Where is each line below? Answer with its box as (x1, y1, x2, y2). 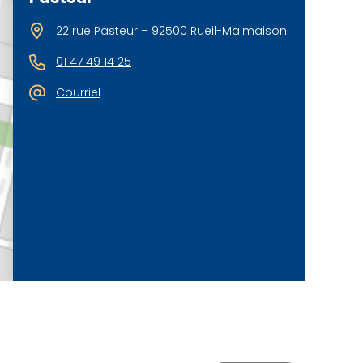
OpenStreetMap (152, 264, 228, 279)
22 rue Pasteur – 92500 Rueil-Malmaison (56, 23, 287, 40)
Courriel (56, 84, 100, 101)
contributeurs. (228, 264, 298, 279)
